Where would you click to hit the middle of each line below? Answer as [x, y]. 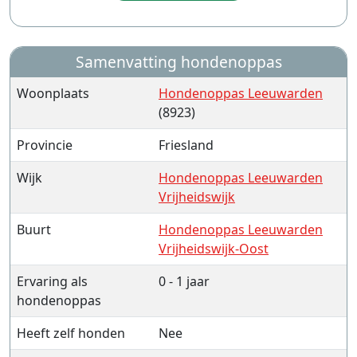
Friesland [186, 145]
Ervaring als [52, 281]
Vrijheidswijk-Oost [214, 249]
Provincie [45, 145]
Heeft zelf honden [71, 333]
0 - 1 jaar [184, 281]
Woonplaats [53, 93]
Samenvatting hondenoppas [178, 62]
